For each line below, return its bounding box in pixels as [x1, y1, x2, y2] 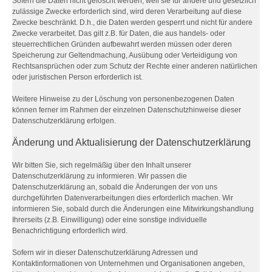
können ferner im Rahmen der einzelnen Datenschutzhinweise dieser [12, 106, 241, 114]
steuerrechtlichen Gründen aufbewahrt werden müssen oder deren [12, 40, 232, 49]
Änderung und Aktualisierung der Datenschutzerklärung [12, 137, 251, 148]
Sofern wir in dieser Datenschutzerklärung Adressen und [12, 248, 198, 257]
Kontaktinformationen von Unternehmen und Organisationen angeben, [12, 259, 245, 268]
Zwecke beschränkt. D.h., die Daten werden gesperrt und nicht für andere [12, 18, 253, 27]
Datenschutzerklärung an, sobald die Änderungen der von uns [12, 183, 217, 191]
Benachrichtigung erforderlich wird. [12, 226, 127, 235]
